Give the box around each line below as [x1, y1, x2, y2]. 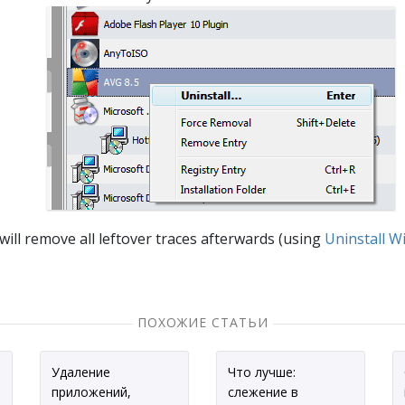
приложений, [52, 383, 131, 400]
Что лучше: [228, 363, 296, 381]
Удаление [52, 363, 110, 381]
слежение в [228, 383, 298, 400]
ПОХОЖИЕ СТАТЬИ [137, 314, 268, 331]
